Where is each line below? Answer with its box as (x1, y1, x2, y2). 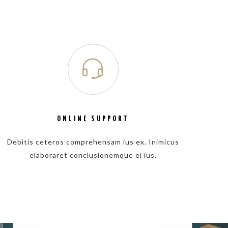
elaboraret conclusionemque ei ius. (29, 151, 157, 159)
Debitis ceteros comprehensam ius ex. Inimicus (7, 137, 179, 146)
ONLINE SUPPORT (56, 115, 129, 123)
